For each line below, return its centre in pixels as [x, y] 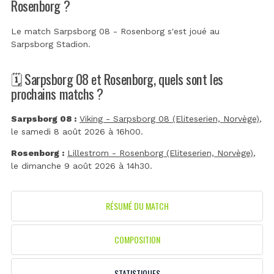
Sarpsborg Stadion [50, 44]
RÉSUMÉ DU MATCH [137, 206]
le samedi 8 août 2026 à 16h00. [77, 132]
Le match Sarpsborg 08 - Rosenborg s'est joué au [115, 31]
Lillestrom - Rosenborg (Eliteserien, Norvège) [160, 153]
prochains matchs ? [57, 93]
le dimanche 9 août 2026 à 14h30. [82, 166]
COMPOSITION [137, 240]
